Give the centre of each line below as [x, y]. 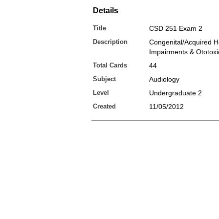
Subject [104, 79]
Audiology [164, 79]
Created [104, 106]
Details [106, 11]
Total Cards [110, 65]
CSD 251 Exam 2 [176, 28]
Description [110, 42]
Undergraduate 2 [175, 93]
